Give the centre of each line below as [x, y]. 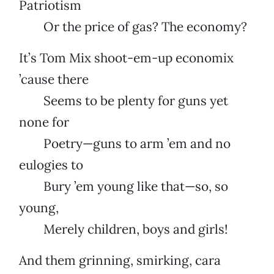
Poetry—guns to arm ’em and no [125, 144]
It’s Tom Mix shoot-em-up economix [126, 58]
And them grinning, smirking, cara [120, 261]
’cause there [54, 80]
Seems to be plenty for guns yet [124, 101]
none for [44, 122]
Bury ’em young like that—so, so [124, 187]
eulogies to [51, 165]
